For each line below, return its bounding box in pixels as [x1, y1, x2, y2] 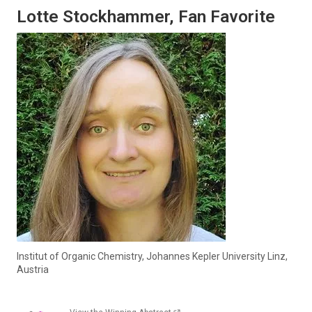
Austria [17, 264, 49, 276]
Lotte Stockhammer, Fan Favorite [17, 6, 275, 26]
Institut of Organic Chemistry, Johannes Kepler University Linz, [17, 251, 288, 263]
